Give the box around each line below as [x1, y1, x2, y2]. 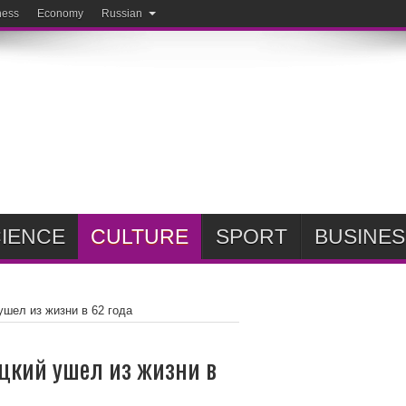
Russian [101, 7, 142, 20]
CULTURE [91, 225, 188, 248]
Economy [37, 7, 83, 20]
